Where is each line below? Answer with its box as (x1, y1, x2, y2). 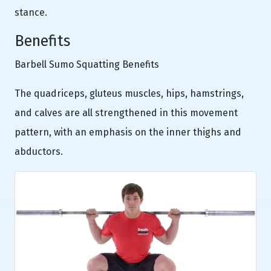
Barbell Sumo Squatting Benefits (15, 58, 159, 70)
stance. (15, 6, 47, 18)
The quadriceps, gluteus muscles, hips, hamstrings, (15, 87, 244, 99)
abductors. (15, 145, 63, 157)
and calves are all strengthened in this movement (15, 106, 238, 119)
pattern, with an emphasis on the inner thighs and (15, 126, 241, 138)
